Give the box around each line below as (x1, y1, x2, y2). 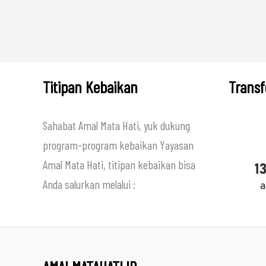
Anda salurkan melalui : (43, 177, 135, 192)
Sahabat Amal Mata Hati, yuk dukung (43, 118, 190, 133)
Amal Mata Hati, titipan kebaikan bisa (43, 157, 195, 172)
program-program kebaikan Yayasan (43, 138, 194, 153)
